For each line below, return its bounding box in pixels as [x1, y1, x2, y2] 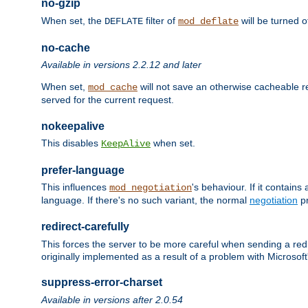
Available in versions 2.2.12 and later [41, 59, 201, 70]
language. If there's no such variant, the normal [41, 195, 250, 206]
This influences [41, 181, 109, 193]
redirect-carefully [41, 221, 129, 233]
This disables [41, 137, 101, 149]
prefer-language [41, 164, 124, 176]
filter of [143, 14, 178, 26]
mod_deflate [178, 15, 239, 27]
